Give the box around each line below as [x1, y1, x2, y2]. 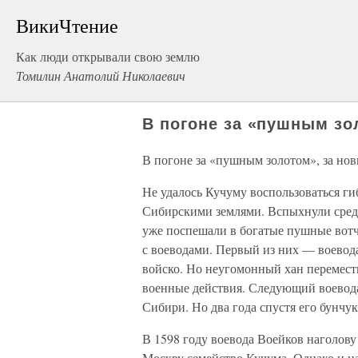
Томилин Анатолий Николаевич [16, 67, 185, 84]
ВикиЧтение [16, 13, 118, 38]
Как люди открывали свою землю [16, 48, 200, 65]
